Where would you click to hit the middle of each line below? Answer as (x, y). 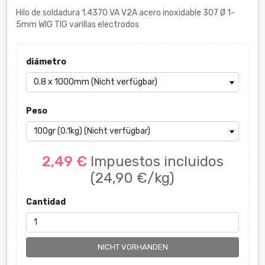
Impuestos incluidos (157, 161)
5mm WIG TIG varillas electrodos (77, 24)
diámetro (46, 62)
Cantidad (46, 202)
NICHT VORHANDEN (132, 247)
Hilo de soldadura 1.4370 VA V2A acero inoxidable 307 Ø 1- (125, 12)
